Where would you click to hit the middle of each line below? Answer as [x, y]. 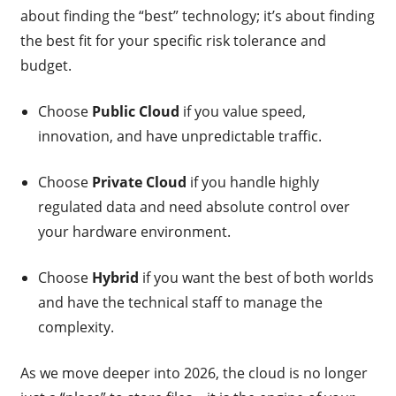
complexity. [76, 327]
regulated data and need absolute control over [194, 206]
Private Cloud [139, 182]
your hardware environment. [134, 231]
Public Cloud [135, 111]
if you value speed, [242, 111]
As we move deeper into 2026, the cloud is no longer [194, 373]
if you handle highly [252, 182]
